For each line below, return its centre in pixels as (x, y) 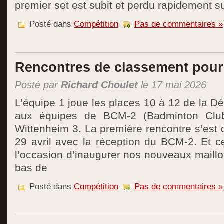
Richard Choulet (99, 85)
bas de (31, 168)
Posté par (38, 85)
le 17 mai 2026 (172, 85)
